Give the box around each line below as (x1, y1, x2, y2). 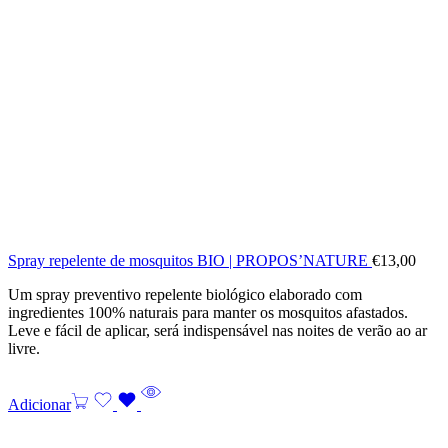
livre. (8, 339, 40, 357)
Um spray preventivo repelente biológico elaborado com (8, 285, 362, 303)
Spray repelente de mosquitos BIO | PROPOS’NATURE (8, 251, 372, 269)
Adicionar (8, 395, 71, 413)
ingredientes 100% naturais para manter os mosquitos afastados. (8, 303, 408, 321)
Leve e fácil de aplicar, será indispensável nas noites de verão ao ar (8, 321, 427, 339)
